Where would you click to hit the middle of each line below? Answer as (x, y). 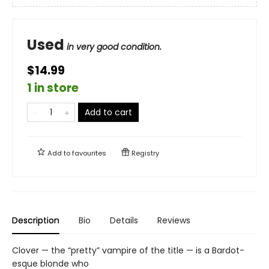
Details (124, 220)
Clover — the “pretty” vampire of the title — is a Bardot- (128, 250)
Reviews (174, 220)
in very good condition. (114, 47)
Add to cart (108, 112)
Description (36, 220)
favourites (89, 153)
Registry (144, 153)
